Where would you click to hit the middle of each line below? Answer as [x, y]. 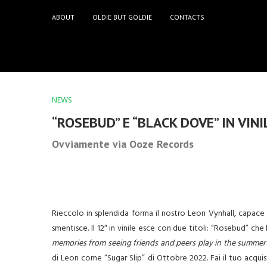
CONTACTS [187, 17]
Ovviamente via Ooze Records [123, 144]
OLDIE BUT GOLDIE [122, 17]
